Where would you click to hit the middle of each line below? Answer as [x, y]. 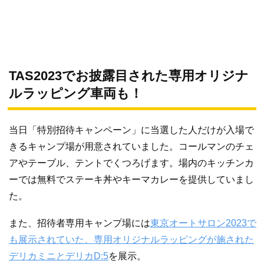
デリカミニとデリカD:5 [59, 256]
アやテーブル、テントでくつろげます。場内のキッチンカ [131, 163]
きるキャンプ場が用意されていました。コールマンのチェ [131, 147]
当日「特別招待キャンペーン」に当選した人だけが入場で [131, 130]
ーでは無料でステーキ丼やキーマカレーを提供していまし [131, 180]
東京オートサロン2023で [203, 223]
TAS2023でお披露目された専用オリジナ [129, 76]
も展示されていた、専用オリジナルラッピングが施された [131, 239]
